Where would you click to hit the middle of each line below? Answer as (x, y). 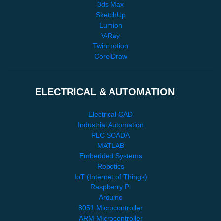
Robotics (110, 166)
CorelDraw (110, 56)
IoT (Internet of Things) (110, 176)
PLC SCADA (110, 135)
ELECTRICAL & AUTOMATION (110, 92)
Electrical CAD (110, 114)
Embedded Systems (110, 156)
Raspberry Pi (110, 187)
